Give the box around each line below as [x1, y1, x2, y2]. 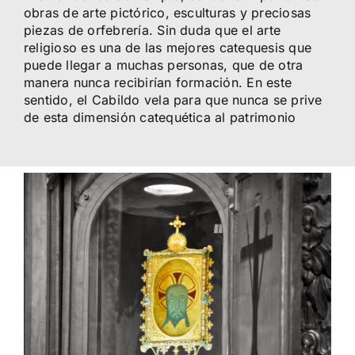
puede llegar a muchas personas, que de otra [23, 56, 303, 73]
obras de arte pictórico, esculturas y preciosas [23, 4, 311, 21]
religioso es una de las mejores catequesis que [23, 39, 312, 55]
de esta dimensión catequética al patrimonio [23, 109, 296, 125]
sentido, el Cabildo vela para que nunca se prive [23, 91, 323, 108]
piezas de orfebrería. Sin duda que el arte [23, 21, 281, 38]
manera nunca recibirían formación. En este [23, 74, 292, 90]
